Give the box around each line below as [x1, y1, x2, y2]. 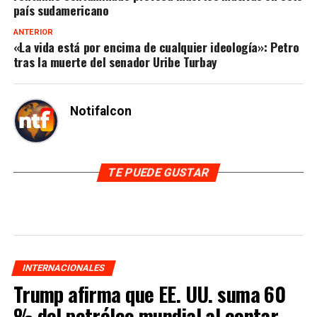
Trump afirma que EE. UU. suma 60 [13, 278, 286, 309]
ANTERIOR [13, 27, 53, 37]
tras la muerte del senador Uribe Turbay [13, 52, 217, 71]
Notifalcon [69, 103, 132, 118]
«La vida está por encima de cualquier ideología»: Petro [13, 37, 299, 56]
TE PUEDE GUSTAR [106, 165, 211, 179]
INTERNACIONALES [21, 262, 106, 273]
